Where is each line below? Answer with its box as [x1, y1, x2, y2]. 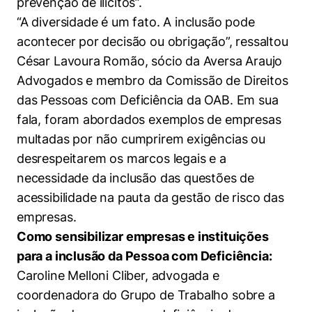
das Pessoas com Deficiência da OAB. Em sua [17, 93, 279, 107]
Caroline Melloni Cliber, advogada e [17, 268, 219, 283]
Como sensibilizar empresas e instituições [17, 229, 269, 244]
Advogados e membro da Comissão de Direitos [17, 73, 288, 88]
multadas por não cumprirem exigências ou [17, 132, 265, 146]
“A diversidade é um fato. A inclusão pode [17, 15, 255, 29]
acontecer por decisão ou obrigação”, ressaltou [17, 34, 288, 49]
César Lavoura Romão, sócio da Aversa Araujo [17, 54, 283, 68]
